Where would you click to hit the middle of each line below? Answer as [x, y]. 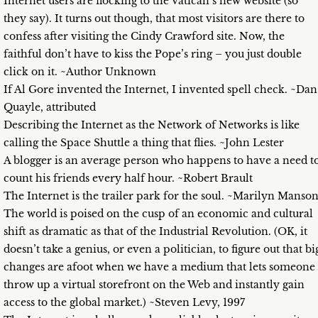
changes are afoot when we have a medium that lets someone [159, 267]
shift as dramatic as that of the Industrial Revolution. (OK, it [155, 232]
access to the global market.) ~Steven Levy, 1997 [124, 303]
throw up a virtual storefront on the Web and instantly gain [154, 285]
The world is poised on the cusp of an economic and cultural [158, 214]
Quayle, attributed [50, 108]
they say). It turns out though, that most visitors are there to [154, 19]
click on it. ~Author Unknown [80, 72]
